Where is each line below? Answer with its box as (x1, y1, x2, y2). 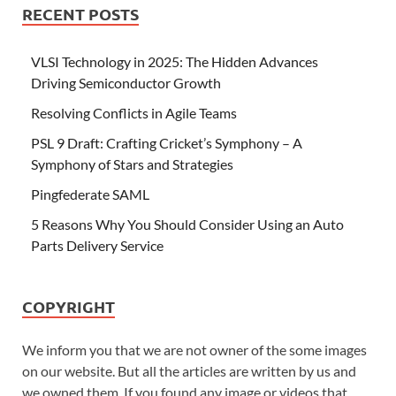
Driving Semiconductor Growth (31, 74, 221, 92)
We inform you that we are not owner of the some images (22, 341, 367, 359)
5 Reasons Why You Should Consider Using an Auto (31, 216, 344, 233)
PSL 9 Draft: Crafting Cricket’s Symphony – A (31, 134, 302, 152)
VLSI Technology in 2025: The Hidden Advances (31, 53, 318, 71)
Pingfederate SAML (31, 186, 149, 203)
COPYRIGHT (22, 296, 115, 317)
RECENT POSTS (22, 4, 139, 25)
